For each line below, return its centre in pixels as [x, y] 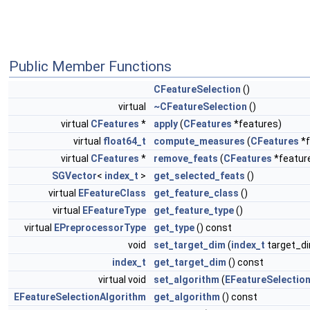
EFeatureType [114, 210]
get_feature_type [194, 210]
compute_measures [199, 141]
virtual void [123, 280]
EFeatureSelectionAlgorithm [80, 297]
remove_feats [186, 158]
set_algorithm [186, 280]
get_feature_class [196, 193]
